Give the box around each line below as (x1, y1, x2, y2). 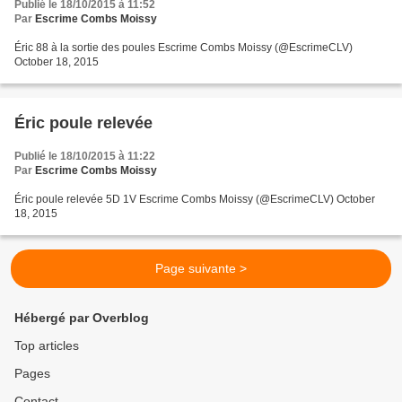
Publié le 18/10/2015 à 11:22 (14, 150, 155, 163)
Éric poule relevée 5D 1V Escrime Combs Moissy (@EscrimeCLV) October (14, 193, 375, 206)
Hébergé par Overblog (14, 310, 149, 326)
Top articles (14, 338, 79, 354)
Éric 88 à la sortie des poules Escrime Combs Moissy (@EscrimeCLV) (14, 41, 353, 55)
